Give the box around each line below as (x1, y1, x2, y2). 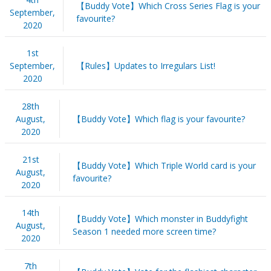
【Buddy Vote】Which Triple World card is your (72, 159, 256, 171)
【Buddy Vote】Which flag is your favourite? (72, 113, 245, 125)
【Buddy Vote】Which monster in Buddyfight (72, 212, 248, 224)
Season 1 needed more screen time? (72, 225, 216, 237)
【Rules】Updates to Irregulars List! (76, 59, 215, 71)
